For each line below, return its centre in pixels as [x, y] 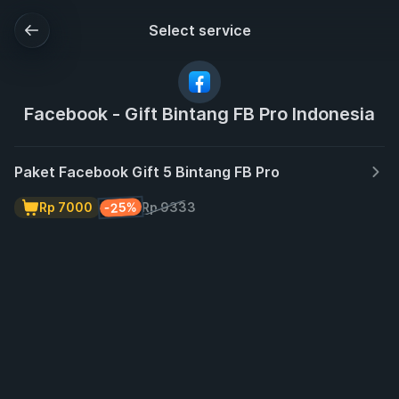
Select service [199, 30]
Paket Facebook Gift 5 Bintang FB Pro [147, 172]
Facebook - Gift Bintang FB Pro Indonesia [199, 114]
